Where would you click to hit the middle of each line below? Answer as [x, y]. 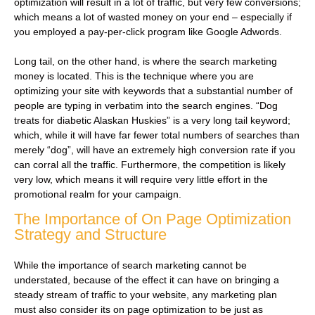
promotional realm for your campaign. [99, 194]
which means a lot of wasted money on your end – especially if [153, 17]
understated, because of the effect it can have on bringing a [147, 280]
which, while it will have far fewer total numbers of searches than [157, 135]
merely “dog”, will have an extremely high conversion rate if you [155, 149]
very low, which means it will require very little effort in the [141, 179]
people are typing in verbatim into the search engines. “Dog [146, 105]
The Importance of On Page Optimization [153, 219]
